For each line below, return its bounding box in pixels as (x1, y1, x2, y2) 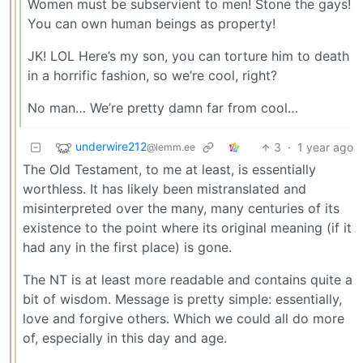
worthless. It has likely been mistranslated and (23, 181, 306, 198)
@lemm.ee (147, 141, 195, 154)
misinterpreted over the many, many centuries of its (23, 200, 340, 217)
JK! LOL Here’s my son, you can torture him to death (28, 48, 349, 65)
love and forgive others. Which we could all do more (23, 310, 344, 327)
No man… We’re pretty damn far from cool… (28, 100, 298, 117)
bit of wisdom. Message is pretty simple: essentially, (23, 291, 342, 308)
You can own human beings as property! (28, 15, 275, 32)
